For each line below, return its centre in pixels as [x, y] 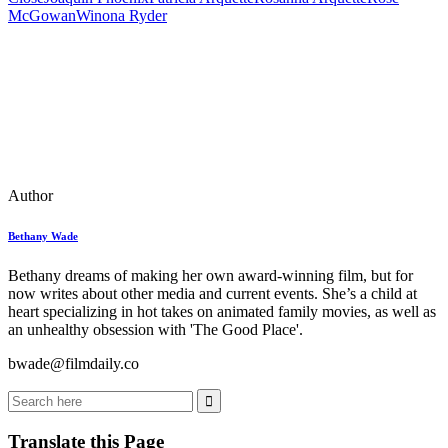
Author [30, 195]
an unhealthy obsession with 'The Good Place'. [155, 329]
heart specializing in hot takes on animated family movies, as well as [222, 311]
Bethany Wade [43, 235]
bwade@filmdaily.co [73, 363]
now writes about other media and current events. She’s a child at [212, 293]
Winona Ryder [121, 15]
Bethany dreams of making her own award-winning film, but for [210, 275]
